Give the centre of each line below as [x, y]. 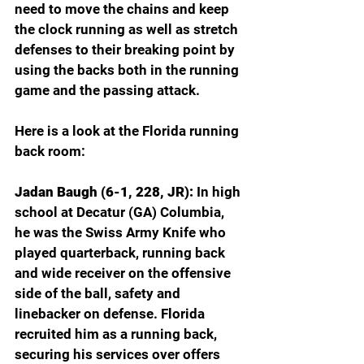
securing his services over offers [119, 354]
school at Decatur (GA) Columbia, [121, 212]
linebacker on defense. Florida [111, 313]
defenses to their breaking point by [126, 49]
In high [220, 191]
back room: [50, 151]
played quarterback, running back [121, 252]
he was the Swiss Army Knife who [122, 232]
